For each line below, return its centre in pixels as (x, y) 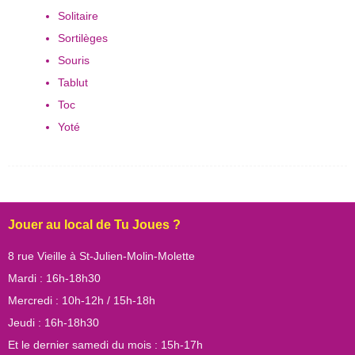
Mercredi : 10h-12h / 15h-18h (82, 300)
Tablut (73, 82)
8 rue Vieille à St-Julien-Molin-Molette (101, 256)
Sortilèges (83, 38)
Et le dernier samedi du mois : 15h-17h (105, 344)
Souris (74, 60)
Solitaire (78, 15)
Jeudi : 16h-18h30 (53, 322)
